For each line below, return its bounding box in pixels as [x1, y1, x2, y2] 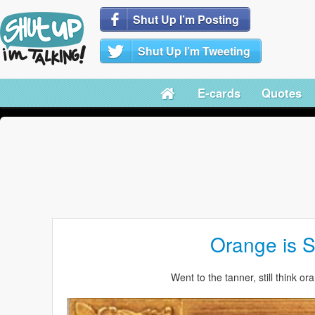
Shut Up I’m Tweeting [138, 43, 251, 59]
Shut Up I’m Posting [133, 11, 240, 27]
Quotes [262, 84, 302, 101]
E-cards [198, 84, 241, 101]
